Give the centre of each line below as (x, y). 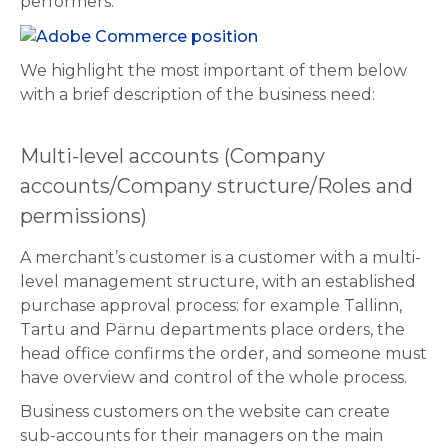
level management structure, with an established (218, 282)
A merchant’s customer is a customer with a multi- (220, 258)
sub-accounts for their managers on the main (201, 436)
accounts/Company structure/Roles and (216, 186)
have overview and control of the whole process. (213, 378)
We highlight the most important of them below (213, 71)
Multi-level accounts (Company (172, 156)
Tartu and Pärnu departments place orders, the (212, 330)
